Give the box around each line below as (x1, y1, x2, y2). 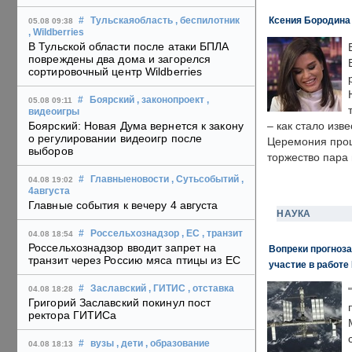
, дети (116, 339, 143, 349)
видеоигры (28, 107, 79, 117)
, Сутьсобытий (171, 174, 239, 185)
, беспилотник (175, 16, 240, 26)
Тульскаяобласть (90, 16, 173, 26)
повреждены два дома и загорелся (28, 53, 211, 66)
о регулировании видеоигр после (28, 132, 203, 145)
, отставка (188, 284, 234, 294)
